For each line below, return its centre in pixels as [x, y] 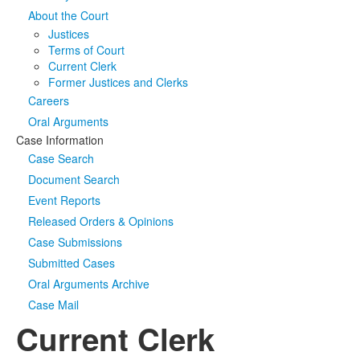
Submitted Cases [72, 263]
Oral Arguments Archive [89, 284]
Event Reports [64, 200]
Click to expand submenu [148, 27]
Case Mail [53, 305]
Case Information [60, 140]
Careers [49, 100]
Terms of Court [86, 50]
